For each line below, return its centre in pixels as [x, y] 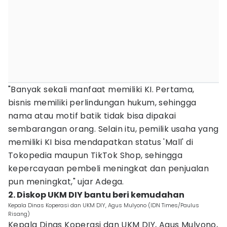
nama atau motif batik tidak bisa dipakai [92, 116]
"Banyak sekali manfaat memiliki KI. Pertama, [101, 89]
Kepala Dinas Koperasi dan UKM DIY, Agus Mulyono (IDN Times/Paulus [104, 205]
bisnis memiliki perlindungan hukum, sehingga [102, 103]
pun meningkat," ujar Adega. [66, 182]
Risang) [19, 214]
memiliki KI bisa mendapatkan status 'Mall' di [101, 142]
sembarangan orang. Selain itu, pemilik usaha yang [113, 129]
